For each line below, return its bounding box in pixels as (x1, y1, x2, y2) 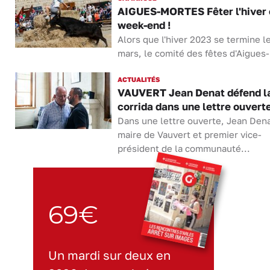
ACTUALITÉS (117, 75, 160, 83)
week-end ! (117, 19, 171, 31)
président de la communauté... (117, 143, 250, 154)
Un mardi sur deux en (48, 248, 171, 262)
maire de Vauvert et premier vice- (117, 129, 262, 140)
